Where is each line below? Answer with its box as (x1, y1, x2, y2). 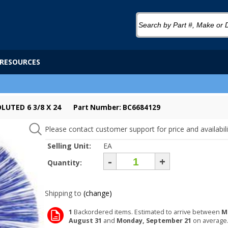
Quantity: (47, 158, 84, 167)
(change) (83, 188, 112, 198)
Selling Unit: (47, 141, 93, 151)
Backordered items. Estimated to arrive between (72, 208, 221, 216)
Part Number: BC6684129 (73, 103, 160, 112)
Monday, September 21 (117, 216, 191, 225)
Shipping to (45, 188, 81, 198)
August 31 (69, 216, 102, 225)
